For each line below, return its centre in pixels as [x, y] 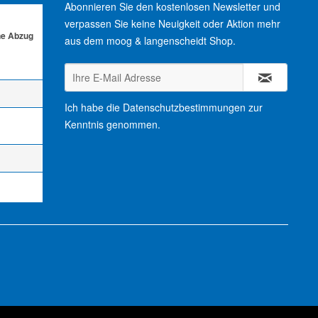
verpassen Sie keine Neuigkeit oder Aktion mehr [172, 23]
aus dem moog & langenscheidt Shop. [150, 40]
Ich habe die [94, 107]
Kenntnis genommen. [113, 124]
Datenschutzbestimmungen [184, 107]
